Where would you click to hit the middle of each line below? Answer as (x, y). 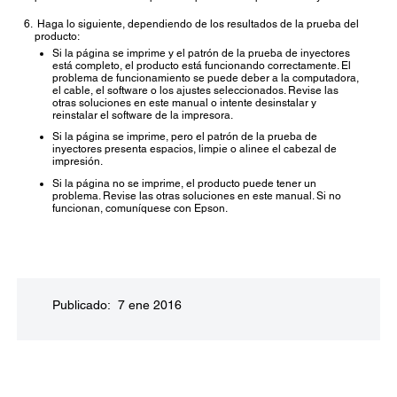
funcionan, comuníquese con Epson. (140, 208)
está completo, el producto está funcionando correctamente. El (202, 66)
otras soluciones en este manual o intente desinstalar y (184, 103)
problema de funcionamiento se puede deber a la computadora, (206, 78)
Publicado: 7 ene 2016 (117, 305)
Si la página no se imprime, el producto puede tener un (184, 183)
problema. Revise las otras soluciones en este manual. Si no (197, 195)
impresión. (78, 162)
